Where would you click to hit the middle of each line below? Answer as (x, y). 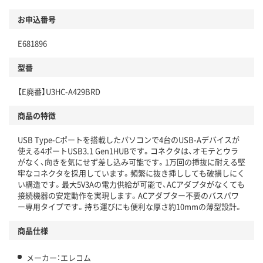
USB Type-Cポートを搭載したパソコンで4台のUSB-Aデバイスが (129, 140)
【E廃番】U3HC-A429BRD (59, 92)
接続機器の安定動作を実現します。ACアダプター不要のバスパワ (128, 195)
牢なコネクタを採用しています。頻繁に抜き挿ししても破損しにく (131, 173)
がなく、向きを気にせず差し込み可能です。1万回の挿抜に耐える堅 (131, 162)
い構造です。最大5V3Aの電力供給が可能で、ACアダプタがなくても (131, 184)
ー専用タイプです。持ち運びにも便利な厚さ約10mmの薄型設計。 (130, 207)
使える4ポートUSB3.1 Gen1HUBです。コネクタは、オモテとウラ (128, 151)
